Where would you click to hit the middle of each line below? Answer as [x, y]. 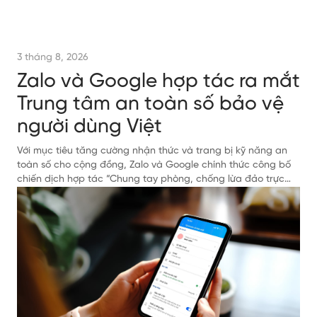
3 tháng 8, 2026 [53, 58]
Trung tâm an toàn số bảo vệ [150, 104]
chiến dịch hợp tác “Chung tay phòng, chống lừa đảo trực [151, 179]
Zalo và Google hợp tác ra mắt [158, 82]
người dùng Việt [90, 127]
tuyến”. [33, 194]
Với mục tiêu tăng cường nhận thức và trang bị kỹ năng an [152, 151]
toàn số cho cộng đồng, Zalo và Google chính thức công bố [154, 165]
